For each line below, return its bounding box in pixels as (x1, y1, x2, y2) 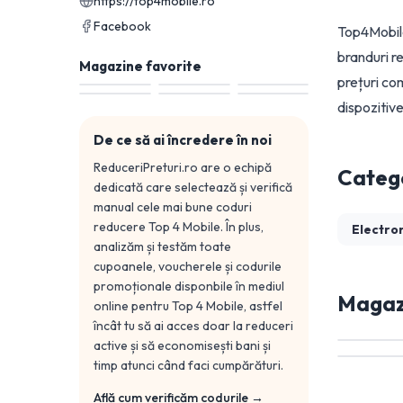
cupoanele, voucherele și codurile (94, 258, 282, 274)
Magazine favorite (79, 58, 201, 75)
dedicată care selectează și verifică (94, 179, 292, 195)
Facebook (94, 18, 151, 34)
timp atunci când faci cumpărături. (94, 357, 283, 373)
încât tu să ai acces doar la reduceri (94, 318, 293, 334)
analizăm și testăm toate (94, 238, 231, 255)
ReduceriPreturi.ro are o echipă (94, 159, 272, 175)
